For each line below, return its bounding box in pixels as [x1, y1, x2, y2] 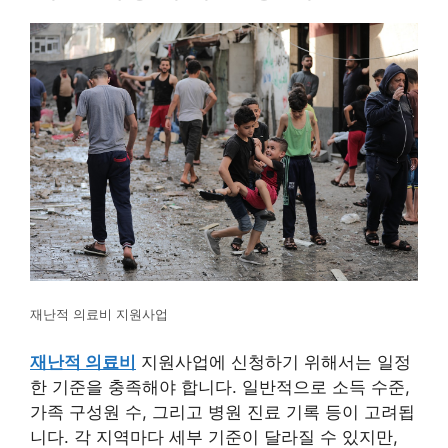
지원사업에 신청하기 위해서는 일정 [136, 351, 411, 372]
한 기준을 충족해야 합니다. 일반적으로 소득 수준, [30, 376, 410, 397]
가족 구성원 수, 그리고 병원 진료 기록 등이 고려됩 [30, 401, 415, 422]
